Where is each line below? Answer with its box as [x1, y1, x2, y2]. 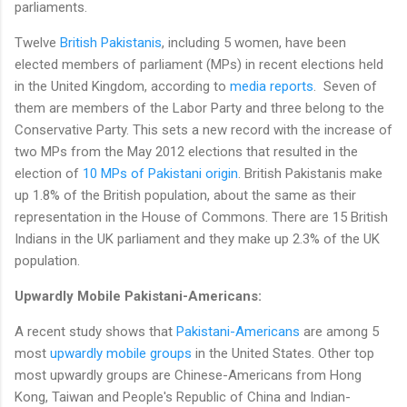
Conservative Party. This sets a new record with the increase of [15, 121, 392, 138]
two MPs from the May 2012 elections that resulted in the [15, 143, 358, 160]
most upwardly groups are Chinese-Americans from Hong [15, 366, 362, 383]
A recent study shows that [15, 323, 176, 340]
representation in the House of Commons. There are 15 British [15, 208, 388, 225]
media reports [230, 77, 313, 94]
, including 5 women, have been [162, 34, 346, 51]
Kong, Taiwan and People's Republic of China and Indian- [15, 388, 351, 405]
